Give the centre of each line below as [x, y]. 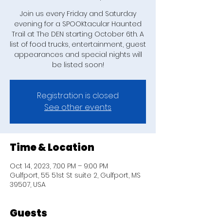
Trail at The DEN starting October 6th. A [78, 34]
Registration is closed [78, 96]
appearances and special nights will [78, 54]
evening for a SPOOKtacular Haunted [78, 24]
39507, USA [28, 184]
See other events [78, 107]
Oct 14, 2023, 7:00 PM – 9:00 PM [59, 166]
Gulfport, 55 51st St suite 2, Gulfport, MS [75, 175]
